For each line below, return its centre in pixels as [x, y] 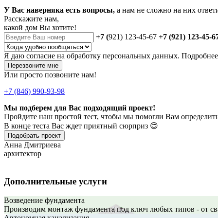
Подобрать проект [34, 136]
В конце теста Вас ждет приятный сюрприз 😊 [81, 126]
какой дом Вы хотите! [40, 28]
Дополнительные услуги [55, 181]
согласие [41, 56]
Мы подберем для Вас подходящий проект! [80, 108]
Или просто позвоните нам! [50, 75]
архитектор [23, 154]
